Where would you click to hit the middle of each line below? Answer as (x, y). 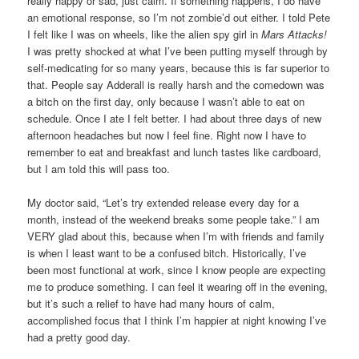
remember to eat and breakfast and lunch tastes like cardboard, (175, 152)
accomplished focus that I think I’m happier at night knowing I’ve (177, 321)
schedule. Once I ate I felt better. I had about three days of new (175, 119)
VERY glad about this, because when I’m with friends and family (176, 236)
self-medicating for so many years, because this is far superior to (179, 68)
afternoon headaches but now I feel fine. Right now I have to (167, 135)
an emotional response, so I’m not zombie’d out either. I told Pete (179, 18)
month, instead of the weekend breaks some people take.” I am (174, 220)
